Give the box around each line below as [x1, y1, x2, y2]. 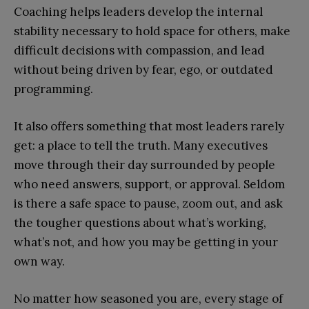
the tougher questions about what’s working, [14, 215, 266, 230]
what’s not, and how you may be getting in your [14, 234, 278, 250]
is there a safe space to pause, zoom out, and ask [14, 195, 283, 211]
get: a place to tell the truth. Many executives [14, 137, 268, 153]
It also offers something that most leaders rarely [14, 118, 284, 134]
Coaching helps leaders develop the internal [14, 3, 263, 19]
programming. [14, 81, 93, 97]
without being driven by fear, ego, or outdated [14, 61, 273, 77]
